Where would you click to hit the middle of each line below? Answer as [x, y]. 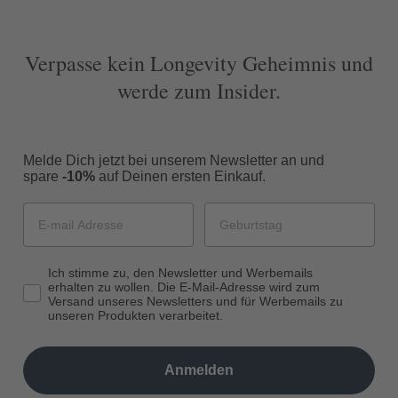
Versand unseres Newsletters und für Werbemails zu [195, 302]
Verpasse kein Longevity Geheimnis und [199, 64]
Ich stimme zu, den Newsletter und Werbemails [180, 273]
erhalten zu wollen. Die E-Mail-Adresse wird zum [184, 287]
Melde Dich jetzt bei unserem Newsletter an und [174, 161]
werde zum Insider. [199, 91]
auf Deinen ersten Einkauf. [180, 177]
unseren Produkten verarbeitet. [135, 316]
